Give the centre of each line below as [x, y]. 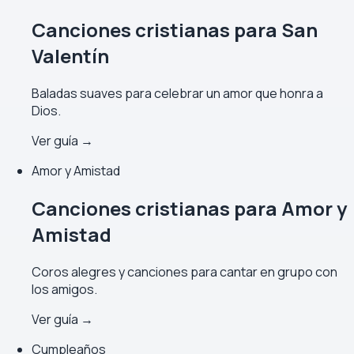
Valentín [70, 56]
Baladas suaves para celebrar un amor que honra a [177, 94]
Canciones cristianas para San [175, 30]
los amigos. [64, 290]
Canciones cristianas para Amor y [189, 209]
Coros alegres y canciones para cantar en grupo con [185, 272]
